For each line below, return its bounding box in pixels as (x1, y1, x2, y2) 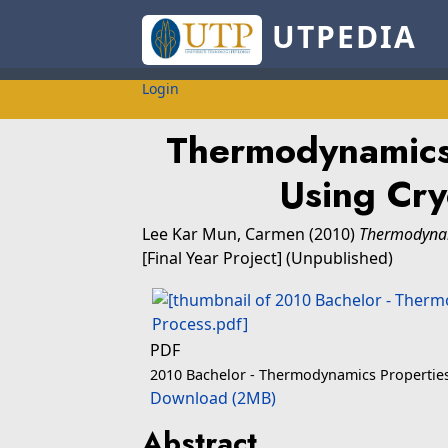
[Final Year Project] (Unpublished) (142, 247, 393, 269)
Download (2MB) (150, 387, 276, 409)
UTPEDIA (261, 16, 417, 58)
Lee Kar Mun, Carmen (142, 223, 305, 245)
